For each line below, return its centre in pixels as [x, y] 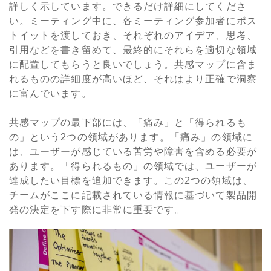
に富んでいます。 [51, 94]
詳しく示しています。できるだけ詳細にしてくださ [128, 7]
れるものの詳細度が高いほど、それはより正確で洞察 [133, 79]
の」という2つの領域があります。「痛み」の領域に [131, 137]
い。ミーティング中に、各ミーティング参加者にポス [133, 21]
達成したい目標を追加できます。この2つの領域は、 [131, 181]
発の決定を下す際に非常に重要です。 [97, 210]
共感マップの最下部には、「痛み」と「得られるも [128, 123]
